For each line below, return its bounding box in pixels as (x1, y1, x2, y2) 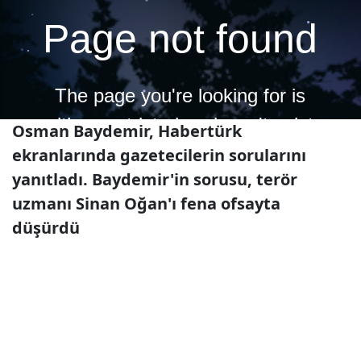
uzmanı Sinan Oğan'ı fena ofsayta (12, 193, 280, 214)
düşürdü (12, 217, 80, 239)
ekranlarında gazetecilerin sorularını (12, 144, 306, 166)
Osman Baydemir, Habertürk (12, 120, 242, 142)
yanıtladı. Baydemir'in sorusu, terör (12, 168, 297, 190)
